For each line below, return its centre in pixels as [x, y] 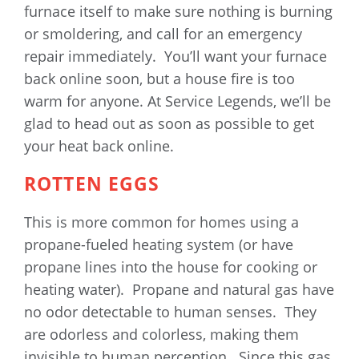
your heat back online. [99, 146]
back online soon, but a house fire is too [159, 79]
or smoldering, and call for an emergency [163, 34]
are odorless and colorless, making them [161, 335]
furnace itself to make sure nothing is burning [178, 12]
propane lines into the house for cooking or [171, 267]
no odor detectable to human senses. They [170, 312]
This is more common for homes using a [161, 222]
